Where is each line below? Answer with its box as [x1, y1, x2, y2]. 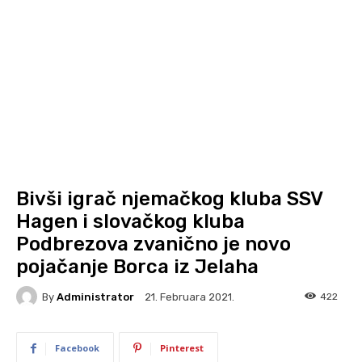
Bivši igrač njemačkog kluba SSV [16, 187, 322, 210]
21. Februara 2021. [145, 291, 234, 304]
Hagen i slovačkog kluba [16, 210, 245, 233]
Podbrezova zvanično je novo [16, 233, 291, 255]
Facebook [55, 342, 99, 354]
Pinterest [160, 342, 204, 354]
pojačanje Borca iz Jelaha [16, 255, 259, 278]
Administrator [57, 290, 134, 303]
